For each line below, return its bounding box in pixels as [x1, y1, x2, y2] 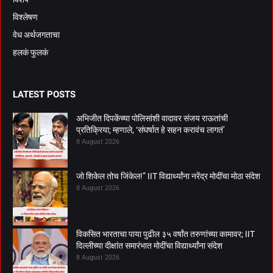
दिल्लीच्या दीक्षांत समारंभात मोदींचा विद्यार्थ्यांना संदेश [76, 240, 222, 250]
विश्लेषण [13, 12, 38, 22]
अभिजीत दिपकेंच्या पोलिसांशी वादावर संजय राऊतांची [76, 113, 228, 123]
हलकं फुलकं [13, 47, 48, 57]
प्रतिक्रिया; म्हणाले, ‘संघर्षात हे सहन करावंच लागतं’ [76, 124, 225, 135]
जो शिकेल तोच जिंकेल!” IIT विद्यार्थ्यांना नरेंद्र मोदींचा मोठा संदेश [76, 171, 260, 181]
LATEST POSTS [13, 88, 76, 100]
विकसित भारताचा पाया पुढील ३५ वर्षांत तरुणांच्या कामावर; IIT [76, 229, 255, 239]
